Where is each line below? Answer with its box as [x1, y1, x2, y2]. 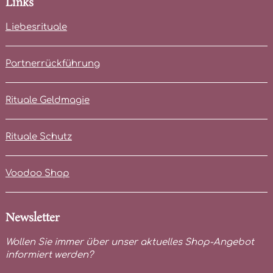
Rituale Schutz [5, 131, 72, 142]
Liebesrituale [5, 21, 67, 32]
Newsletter [5, 210, 60, 226]
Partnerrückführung [5, 58, 100, 69]
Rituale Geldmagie [5, 94, 90, 105]
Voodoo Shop [5, 168, 69, 179]
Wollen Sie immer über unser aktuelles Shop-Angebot [5, 236, 254, 247]
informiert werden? [5, 249, 93, 260]
